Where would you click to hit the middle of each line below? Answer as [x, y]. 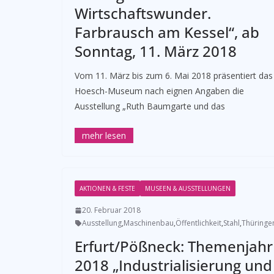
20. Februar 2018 [111, 210]
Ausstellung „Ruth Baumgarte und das [150, 106]
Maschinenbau [149, 223]
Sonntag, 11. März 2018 [156, 51]
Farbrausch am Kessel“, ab [167, 32]
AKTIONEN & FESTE [107, 188]
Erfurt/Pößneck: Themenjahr [174, 246]
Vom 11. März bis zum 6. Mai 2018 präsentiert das [174, 76]
